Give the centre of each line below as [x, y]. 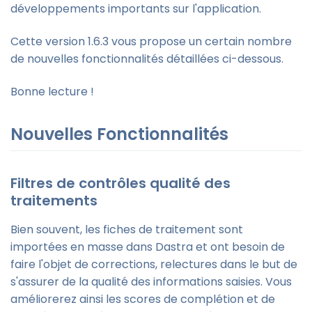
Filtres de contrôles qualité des [120, 183]
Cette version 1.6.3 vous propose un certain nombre [151, 42]
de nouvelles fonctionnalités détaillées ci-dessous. [147, 59]
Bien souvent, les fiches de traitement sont [127, 229]
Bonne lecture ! [52, 92]
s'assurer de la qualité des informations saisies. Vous [151, 281]
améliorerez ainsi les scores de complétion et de [143, 299]
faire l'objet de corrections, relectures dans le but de [154, 264]
